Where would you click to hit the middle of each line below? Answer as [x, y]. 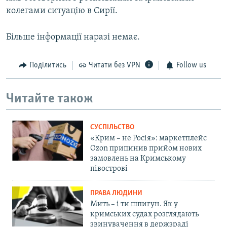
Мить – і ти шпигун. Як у [134, 204]
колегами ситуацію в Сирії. [62, 11]
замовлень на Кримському [138, 159]
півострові [109, 169]
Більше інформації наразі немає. [73, 37]
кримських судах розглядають [144, 215]
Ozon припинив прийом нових [146, 149]
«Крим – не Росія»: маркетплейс [148, 139]
